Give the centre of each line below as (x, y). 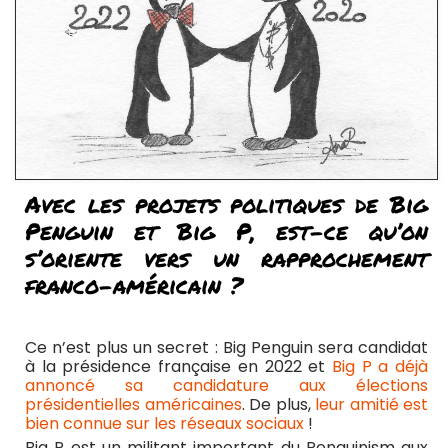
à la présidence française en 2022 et (178, 366)
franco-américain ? (134, 284)
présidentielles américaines (133, 404)
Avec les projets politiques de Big (226, 203)
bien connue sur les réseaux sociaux (164, 423)
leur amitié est (371, 404)
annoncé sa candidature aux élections (226, 385)
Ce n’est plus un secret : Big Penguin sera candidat (226, 347)
